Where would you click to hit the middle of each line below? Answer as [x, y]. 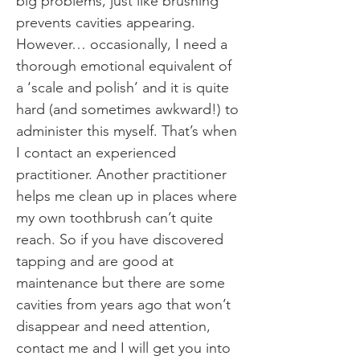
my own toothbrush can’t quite [115, 218]
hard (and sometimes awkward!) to [127, 109]
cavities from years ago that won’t [123, 305]
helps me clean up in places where [127, 196]
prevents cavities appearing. [106, 22]
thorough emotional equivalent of [124, 66]
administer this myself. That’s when [127, 131]
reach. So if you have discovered [120, 239]
